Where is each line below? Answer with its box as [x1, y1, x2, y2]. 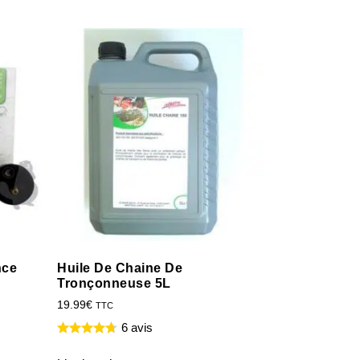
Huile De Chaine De [57, 260, 182, 275]
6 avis [121, 320, 153, 334]
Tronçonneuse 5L [57, 276, 171, 290]
